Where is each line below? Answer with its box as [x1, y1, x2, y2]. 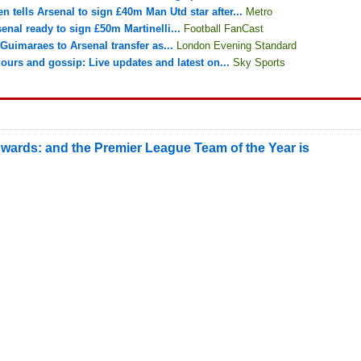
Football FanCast [184, 23, 263, 35]
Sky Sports [233, 56, 285, 68]
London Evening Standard [176, 39, 297, 52]
